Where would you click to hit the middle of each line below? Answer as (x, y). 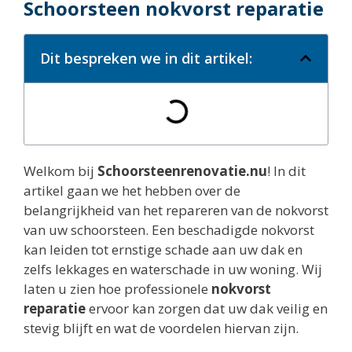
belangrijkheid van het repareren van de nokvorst (176, 210)
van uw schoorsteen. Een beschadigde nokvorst (169, 229)
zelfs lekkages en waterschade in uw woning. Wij (173, 269)
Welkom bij (60, 170)
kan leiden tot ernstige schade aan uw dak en (163, 249)
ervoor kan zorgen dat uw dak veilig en (207, 308)
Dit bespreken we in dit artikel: (146, 58)
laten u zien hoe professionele (117, 288)
